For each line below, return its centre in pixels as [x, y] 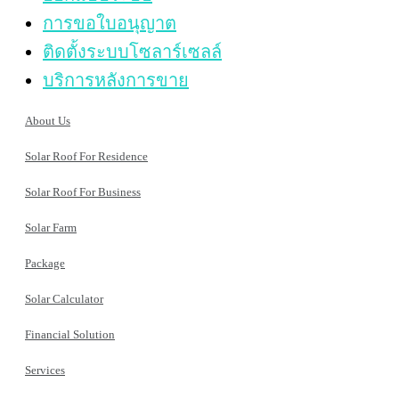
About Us [48, 121]
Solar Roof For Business [83, 192]
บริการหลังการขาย [116, 81]
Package [45, 264]
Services [45, 370]
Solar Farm [51, 228]
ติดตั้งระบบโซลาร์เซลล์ [132, 52]
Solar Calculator [64, 299]
